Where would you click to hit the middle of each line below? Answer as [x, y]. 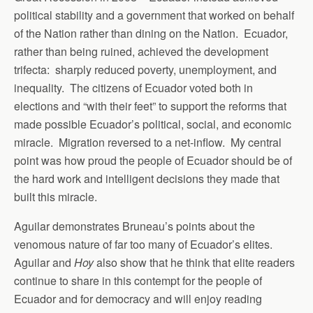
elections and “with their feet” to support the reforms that [150, 106]
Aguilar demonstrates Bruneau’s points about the [134, 226]
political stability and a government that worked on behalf [154, 15]
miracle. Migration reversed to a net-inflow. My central [148, 142]
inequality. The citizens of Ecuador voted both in [133, 88]
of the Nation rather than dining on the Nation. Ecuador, [151, 33]
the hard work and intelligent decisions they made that [147, 179]
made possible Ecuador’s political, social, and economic [153, 124]
